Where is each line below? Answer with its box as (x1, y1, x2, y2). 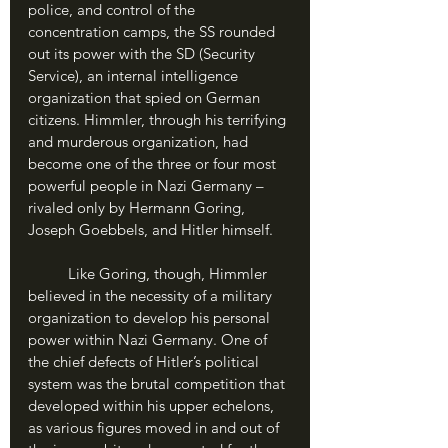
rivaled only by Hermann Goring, (28, 198, 249, 217)
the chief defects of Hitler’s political (28, 352, 263, 371)
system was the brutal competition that (28, 374, 289, 393)
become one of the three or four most (28, 154, 280, 173)
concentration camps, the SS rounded (28, 22, 279, 41)
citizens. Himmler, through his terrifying (28, 110, 290, 129)
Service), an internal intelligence (28, 66, 242, 85)
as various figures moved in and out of (28, 418, 283, 437)
